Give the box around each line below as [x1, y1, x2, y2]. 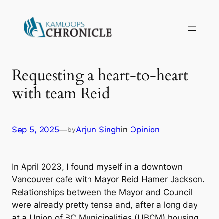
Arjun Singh [76, 125, 121, 135]
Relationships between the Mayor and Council [12, 187, 192, 197]
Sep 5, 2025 [12, 125, 59, 135]
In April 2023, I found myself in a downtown [12, 162, 183, 172]
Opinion [130, 125, 160, 135]
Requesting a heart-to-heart [12, 65, 188, 86]
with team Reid [12, 83, 110, 104]
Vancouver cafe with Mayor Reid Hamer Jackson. [12, 175, 205, 185]
